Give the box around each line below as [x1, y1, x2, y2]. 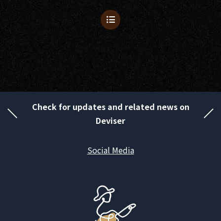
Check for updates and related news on [32, 100, 189, 112]
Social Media [87, 144, 134, 156]
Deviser [96, 114, 125, 126]
